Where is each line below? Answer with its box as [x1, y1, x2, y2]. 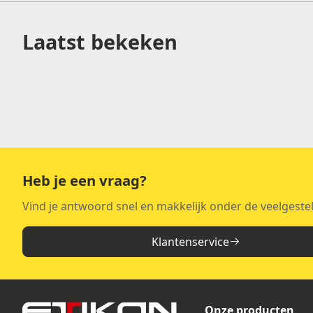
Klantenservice [152, 234, 230, 250]
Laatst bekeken [22, 27, 177, 55]
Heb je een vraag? [22, 170, 147, 191]
